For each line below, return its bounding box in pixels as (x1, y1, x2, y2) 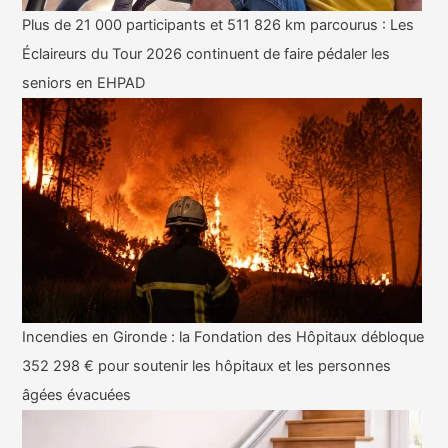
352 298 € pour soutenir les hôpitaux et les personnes (22, 357, 392, 376)
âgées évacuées (22, 386, 132, 405)
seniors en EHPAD (22, 74, 146, 93)
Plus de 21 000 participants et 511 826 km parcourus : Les (22, 16, 415, 35)
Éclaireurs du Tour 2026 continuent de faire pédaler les (22, 45, 391, 64)
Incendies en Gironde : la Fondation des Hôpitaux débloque (22, 328, 425, 347)
